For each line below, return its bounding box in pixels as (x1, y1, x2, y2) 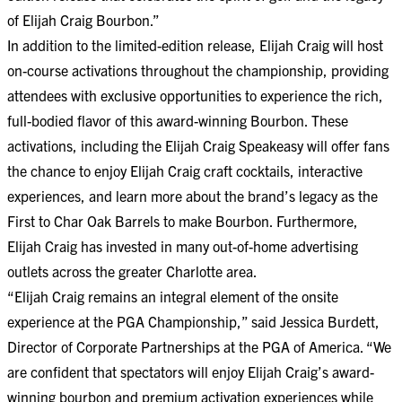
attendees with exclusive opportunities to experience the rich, (7, 86, 383, 104)
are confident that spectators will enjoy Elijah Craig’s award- (7, 363, 374, 380)
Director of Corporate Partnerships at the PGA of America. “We (7, 337, 391, 355)
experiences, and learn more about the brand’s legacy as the (7, 187, 378, 205)
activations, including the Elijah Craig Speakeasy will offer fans (7, 136, 389, 154)
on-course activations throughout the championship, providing (7, 61, 389, 79)
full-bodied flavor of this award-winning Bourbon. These (7, 111, 348, 129)
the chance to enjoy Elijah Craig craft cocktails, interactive (7, 162, 363, 179)
